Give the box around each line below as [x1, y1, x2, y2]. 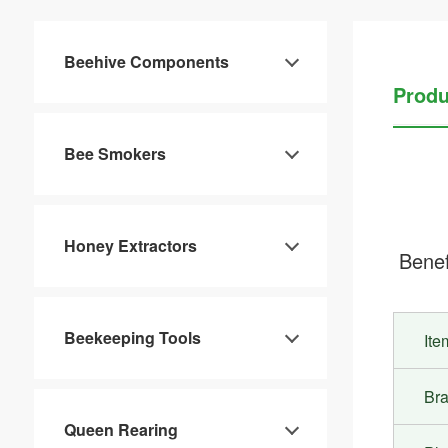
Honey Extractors [63, 234, 197, 258]
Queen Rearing [63, 418, 178, 442]
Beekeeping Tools [63, 326, 201, 350]
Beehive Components [63, 50, 229, 74]
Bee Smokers [63, 142, 166, 166]
